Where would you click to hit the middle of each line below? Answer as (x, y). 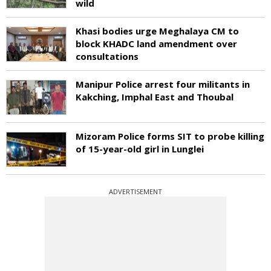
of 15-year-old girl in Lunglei (140, 149)
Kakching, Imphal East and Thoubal (155, 96)
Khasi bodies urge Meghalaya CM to (157, 31)
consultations (107, 56)
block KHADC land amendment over (156, 43)
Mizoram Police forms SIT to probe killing (170, 136)
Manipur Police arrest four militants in (163, 84)
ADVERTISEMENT (135, 191)
